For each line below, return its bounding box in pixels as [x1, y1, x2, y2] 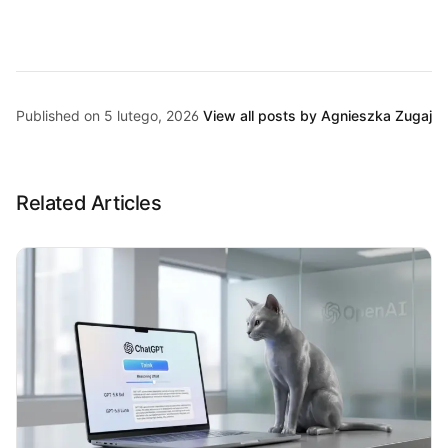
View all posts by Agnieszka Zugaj [203, 107, 432, 124]
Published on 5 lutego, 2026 [16, 107, 199, 124]
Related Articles [16, 191, 162, 215]
